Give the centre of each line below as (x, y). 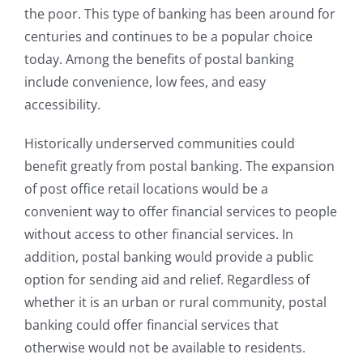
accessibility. (62, 104)
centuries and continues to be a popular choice (169, 36)
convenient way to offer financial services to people (181, 211)
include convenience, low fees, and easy (145, 81)
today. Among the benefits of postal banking (159, 59)
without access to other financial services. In (159, 234)
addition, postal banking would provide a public (169, 256)
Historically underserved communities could (160, 143)
